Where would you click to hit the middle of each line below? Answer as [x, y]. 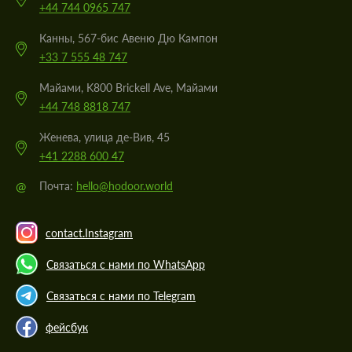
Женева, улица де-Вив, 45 [104, 137]
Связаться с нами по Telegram [121, 295]
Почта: [58, 186]
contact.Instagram [89, 233]
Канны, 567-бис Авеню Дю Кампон [128, 38]
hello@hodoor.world [125, 186]
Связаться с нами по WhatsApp [126, 264]
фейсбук [67, 327]
